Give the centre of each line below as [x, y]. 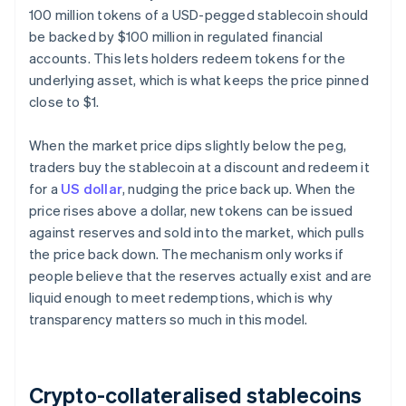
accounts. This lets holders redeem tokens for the [187, 58]
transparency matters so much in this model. [169, 319]
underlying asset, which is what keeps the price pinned [199, 80]
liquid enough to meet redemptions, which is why [181, 298]
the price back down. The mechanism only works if [187, 254]
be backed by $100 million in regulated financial [176, 37]
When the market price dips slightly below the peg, [188, 145]
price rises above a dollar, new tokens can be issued [191, 211]
